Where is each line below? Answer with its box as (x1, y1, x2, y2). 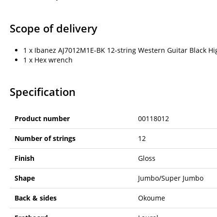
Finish (15, 153, 34, 163)
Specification (10, 84, 76, 99)
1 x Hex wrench (23, 55, 73, 64)
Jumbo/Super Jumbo (138, 173, 203, 183)
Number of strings (15, 133, 76, 143)
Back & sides (15, 193, 57, 202)
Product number (15, 113, 70, 123)
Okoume (138, 193, 165, 202)
